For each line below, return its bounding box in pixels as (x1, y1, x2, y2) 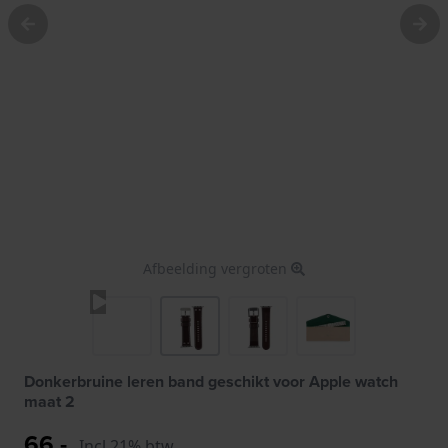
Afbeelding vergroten (143, 258, 291, 278)
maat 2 (24, 389, 75, 413)
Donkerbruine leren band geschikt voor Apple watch (24, 369, 398, 393)
